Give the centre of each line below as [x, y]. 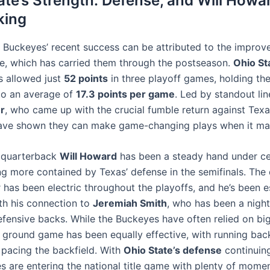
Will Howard [88, 156]
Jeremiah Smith [130, 203]
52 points [86, 78]
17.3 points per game [125, 94]
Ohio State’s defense [173, 250]
